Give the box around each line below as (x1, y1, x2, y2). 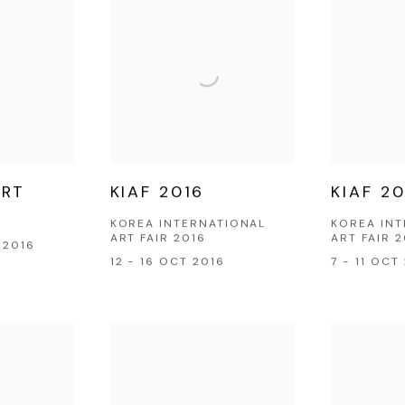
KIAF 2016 (109, 181, 205, 203)
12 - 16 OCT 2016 (109, 254, 225, 269)
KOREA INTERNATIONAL (109, 216, 267, 231)
